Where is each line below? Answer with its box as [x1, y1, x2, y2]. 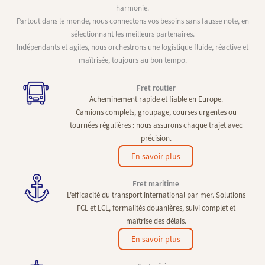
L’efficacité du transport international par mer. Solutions [66, 189, 245, 200]
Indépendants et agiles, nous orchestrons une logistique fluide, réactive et [17, 41, 248, 52]
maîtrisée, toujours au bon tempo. [78, 54, 187, 65]
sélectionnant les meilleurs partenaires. [70, 28, 195, 39]
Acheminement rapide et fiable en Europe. [89, 93, 223, 104]
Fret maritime [132, 178, 180, 189]
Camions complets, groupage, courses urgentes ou [75, 106, 237, 117]
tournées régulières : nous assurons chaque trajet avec [69, 119, 243, 130]
